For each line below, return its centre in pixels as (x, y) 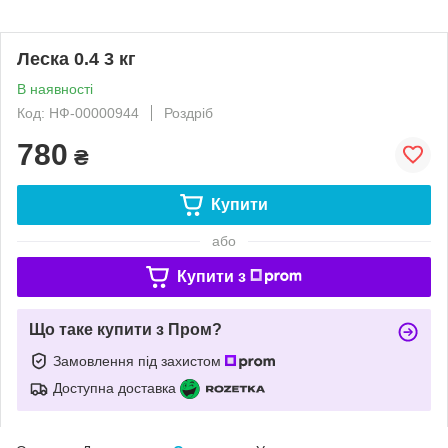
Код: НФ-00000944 (78, 113)
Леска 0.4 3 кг (76, 59)
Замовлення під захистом (139, 360)
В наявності (55, 89)
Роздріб (188, 113)
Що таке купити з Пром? (125, 329)
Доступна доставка (114, 387)
